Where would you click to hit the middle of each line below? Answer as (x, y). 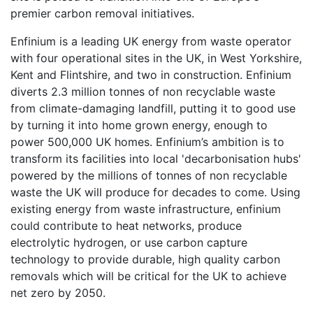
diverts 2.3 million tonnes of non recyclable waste (143, 91)
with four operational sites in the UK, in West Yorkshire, (156, 58)
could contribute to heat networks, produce (126, 225)
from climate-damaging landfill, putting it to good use (153, 108)
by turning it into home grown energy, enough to (139, 125)
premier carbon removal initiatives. (102, 13)
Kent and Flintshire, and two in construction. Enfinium (151, 74)
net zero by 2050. (58, 292)
